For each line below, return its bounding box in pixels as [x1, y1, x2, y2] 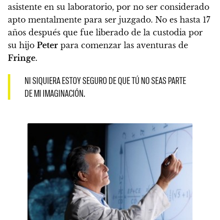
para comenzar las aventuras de [58, 40, 188, 51]
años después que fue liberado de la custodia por [8, 27, 203, 38]
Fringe [8, 53, 35, 63]
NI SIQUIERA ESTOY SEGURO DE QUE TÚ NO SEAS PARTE [24, 74, 186, 86]
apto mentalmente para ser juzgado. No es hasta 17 [8, 15, 210, 25]
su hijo [8, 40, 37, 51]
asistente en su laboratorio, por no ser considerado [8, 2, 209, 12]
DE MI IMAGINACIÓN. [24, 87, 85, 99]
